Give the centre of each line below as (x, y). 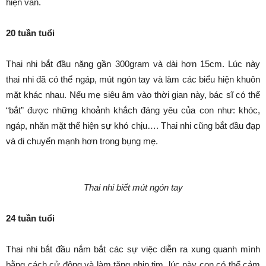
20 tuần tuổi (30, 33)
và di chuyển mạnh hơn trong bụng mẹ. (82, 141)
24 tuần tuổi (30, 218)
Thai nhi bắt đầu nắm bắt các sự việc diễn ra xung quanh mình (133, 249)
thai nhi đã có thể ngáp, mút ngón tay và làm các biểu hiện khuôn (133, 79)
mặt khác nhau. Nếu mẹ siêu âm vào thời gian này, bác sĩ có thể (133, 95)
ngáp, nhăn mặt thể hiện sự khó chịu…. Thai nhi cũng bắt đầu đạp (133, 126)
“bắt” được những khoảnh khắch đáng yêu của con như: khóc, (133, 110)
